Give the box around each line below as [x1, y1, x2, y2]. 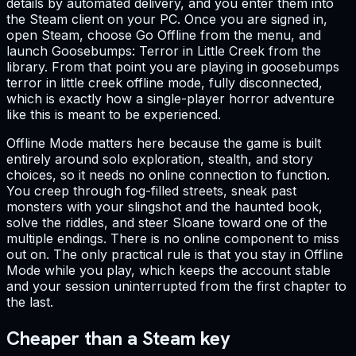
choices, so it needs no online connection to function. [6, 167, 330, 184]
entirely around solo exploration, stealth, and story [6, 151, 313, 168]
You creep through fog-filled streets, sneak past [6, 183, 296, 199]
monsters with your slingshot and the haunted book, [6, 199, 323, 215]
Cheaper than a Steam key [6, 325, 230, 350]
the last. [6, 294, 53, 311]
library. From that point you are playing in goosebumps [6, 59, 339, 75]
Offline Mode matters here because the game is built [6, 135, 321, 152]
